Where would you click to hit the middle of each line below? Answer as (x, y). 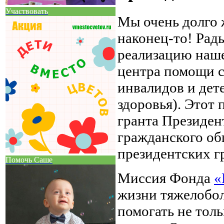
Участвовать (27, 11)
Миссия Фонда (166, 178)
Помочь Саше (29, 160)
